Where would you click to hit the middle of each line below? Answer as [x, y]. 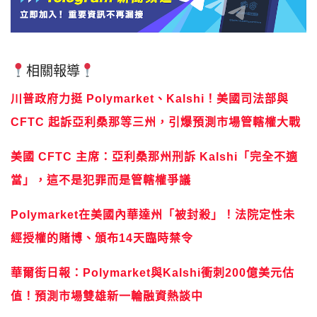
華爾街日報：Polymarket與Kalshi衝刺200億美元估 [152, 273]
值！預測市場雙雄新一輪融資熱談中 [107, 296]
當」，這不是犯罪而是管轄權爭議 [101, 180]
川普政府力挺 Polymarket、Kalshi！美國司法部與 [150, 99]
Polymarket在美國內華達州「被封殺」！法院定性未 [153, 215]
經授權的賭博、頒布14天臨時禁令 [102, 238]
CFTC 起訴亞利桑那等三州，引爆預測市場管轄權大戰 [156, 122]
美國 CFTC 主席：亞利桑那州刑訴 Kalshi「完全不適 [154, 157]
